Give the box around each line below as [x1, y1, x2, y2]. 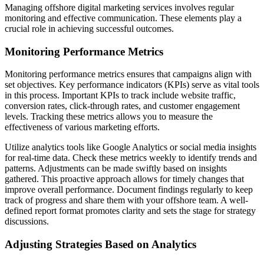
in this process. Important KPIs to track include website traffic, [5, 90, 236, 101]
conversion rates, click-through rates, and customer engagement [5, 101, 240, 111]
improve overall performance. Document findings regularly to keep [5, 184, 253, 195]
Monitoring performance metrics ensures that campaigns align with [5, 69, 252, 80]
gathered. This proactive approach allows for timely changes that [5, 174, 244, 184]
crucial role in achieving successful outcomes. [5, 23, 174, 34]
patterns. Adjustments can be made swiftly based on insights [5, 163, 227, 174]
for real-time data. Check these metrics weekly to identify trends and [5, 153, 257, 163]
